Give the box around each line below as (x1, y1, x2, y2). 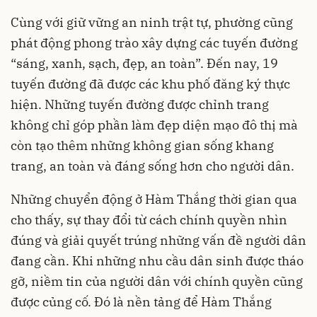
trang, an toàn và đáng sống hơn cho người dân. (11, 157, 294, 174)
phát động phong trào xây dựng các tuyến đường (11, 34, 298, 51)
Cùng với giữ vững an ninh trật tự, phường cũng (11, 13, 293, 30)
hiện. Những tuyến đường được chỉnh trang (11, 96, 269, 113)
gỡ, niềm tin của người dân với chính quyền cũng (11, 272, 303, 289)
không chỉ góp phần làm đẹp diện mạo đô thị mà (11, 116, 298, 133)
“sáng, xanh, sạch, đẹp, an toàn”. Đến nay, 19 (11, 54, 278, 71)
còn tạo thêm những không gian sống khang (11, 137, 274, 154)
